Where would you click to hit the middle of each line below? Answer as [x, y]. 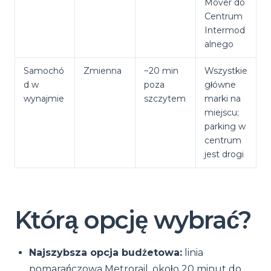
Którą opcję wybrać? [133, 220]
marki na [223, 99]
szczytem [165, 99]
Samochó [44, 71]
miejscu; [222, 113]
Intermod [225, 30]
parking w [225, 126]
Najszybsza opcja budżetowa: [106, 253]
